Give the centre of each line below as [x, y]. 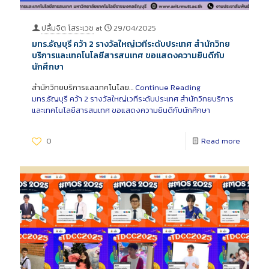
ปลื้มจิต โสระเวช [68, 28]
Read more [221, 141]
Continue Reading [168, 88]
